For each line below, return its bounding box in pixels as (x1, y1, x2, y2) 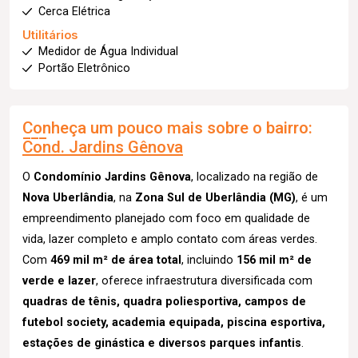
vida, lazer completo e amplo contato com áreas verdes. (22, 233, 317, 246)
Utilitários (22, 28, 78, 42)
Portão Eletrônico (38, 62, 130, 75)
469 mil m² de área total (50, 253, 181, 267)
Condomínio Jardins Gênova (34, 170, 191, 184)
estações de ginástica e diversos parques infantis (22, 336, 301, 350)
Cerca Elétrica (38, 5, 110, 18)
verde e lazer (22, 274, 96, 288)
